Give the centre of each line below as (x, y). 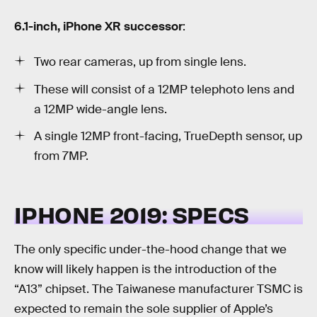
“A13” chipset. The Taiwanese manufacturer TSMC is (158, 289)
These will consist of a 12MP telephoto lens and (164, 89)
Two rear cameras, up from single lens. (140, 62)
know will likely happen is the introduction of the (145, 269)
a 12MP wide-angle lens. (100, 109)
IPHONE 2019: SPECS (132, 214)
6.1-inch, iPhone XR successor (98, 27)
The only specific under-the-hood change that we (150, 249)
